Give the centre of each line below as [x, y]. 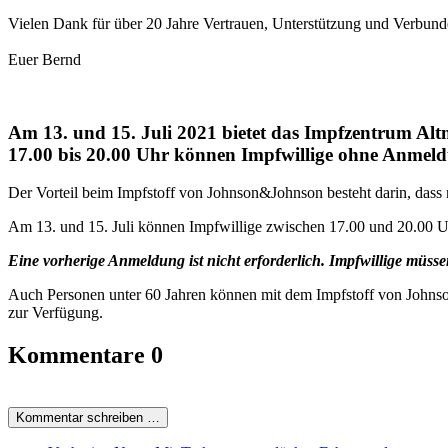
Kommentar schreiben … [88, 418]
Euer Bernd [44, 59]
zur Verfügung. [55, 313]
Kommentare [79, 355]
